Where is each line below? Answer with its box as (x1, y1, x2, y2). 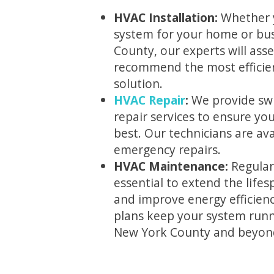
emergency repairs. (113, 141, 221, 158)
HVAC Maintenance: (113, 158, 231, 175)
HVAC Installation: (113, 9, 218, 26)
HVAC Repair (113, 92, 185, 109)
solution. (113, 75, 163, 92)
